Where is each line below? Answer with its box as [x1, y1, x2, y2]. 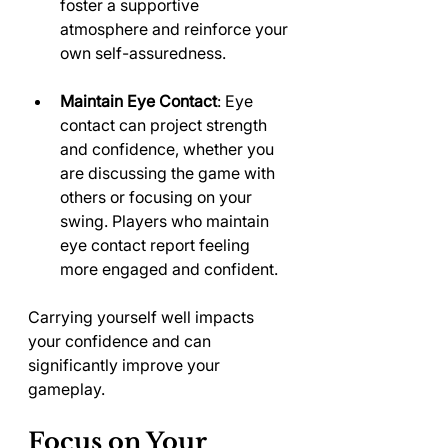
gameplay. [28, 379, 105, 399]
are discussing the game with [60, 163, 279, 183]
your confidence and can [28, 331, 215, 351]
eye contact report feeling [60, 235, 254, 255]
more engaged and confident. [60, 259, 278, 279]
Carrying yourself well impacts [28, 307, 258, 327]
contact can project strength [60, 115, 271, 135]
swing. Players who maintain [60, 211, 273, 231]
